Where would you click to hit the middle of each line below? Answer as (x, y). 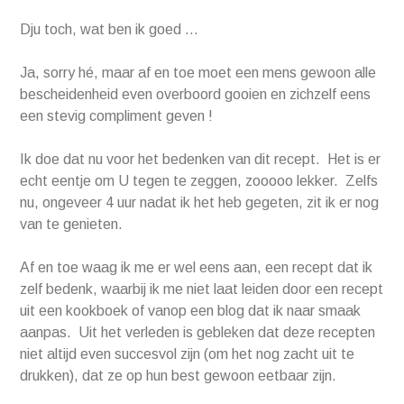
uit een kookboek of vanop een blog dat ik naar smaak (191, 311)
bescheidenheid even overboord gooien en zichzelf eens (196, 95)
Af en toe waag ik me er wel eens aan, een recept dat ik (197, 268)
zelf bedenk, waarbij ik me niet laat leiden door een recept (202, 289)
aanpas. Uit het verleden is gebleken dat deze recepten (198, 333)
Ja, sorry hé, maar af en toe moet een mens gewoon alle (198, 73)
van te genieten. (72, 225)
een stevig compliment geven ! (117, 116)
